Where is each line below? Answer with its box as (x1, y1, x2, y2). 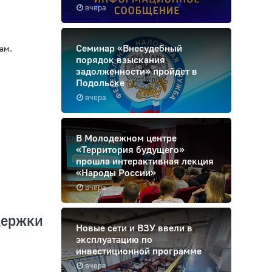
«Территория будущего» (76, 143, 185, 156)
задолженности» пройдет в (76, 65, 197, 78)
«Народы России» (76, 166, 156, 179)
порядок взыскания (76, 53, 165, 66)
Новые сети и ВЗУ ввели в (76, 222, 192, 234)
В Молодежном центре (76, 132, 177, 144)
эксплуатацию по (76, 233, 152, 246)
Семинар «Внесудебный (76, 42, 182, 55)
